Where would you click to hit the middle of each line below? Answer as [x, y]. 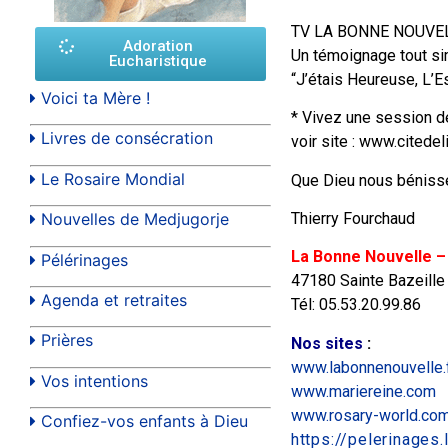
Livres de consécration [127, 138]
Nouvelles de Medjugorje [135, 219]
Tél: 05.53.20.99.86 [355, 305]
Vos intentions [94, 380]
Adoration [157, 46]
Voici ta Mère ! [95, 98]
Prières [67, 340]
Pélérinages [84, 259]
